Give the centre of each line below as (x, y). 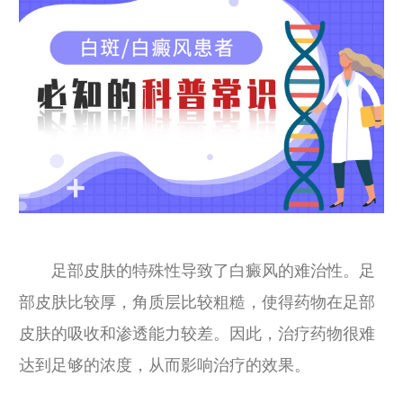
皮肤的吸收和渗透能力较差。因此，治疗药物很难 (197, 334)
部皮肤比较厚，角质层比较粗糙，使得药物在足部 (197, 302)
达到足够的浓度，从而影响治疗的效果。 (165, 365)
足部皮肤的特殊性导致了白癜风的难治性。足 (197, 271)
